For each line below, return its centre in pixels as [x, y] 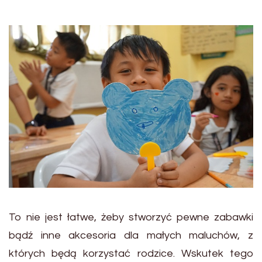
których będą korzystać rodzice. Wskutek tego [131, 254]
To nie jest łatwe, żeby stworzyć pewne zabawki [131, 218]
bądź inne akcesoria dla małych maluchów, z [131, 236]
